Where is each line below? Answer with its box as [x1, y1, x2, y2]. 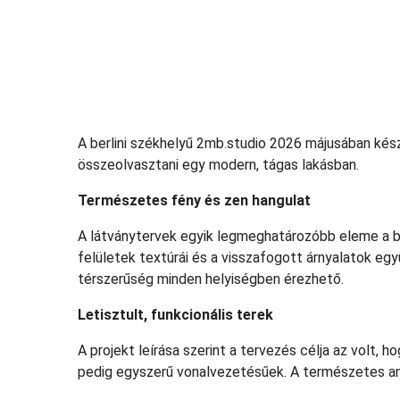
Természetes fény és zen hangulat [78, 192, 311, 210]
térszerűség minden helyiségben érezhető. [78, 271, 344, 288]
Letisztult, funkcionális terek [78, 306, 273, 324]
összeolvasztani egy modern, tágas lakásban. [78, 156, 359, 174]
